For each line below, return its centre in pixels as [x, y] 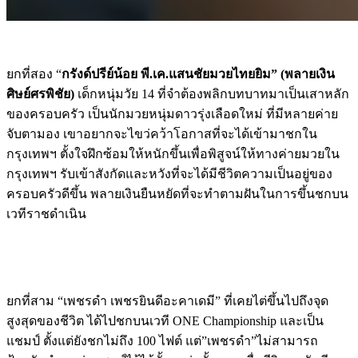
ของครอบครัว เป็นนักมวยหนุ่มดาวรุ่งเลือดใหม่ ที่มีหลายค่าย [172, 113]
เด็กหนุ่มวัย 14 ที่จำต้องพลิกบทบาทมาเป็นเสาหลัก [212, 93]
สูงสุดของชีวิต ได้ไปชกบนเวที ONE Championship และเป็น [165, 320]
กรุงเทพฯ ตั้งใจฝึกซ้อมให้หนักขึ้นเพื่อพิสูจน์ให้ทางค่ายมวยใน [173, 153]
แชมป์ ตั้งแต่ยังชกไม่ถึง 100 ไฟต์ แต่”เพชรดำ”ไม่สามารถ [162, 340]
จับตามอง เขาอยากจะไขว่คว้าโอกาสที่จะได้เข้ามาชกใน [162, 133]
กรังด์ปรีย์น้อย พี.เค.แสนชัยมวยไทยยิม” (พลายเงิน [198, 74]
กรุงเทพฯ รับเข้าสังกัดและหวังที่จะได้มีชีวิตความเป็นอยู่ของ [169, 173]
